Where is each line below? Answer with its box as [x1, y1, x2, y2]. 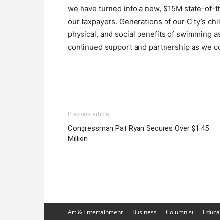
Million [68, 134, 88, 143]
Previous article [68, 111, 109, 118]
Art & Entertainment [68, 207, 123, 216]
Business [132, 207, 157, 216]
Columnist [166, 207, 193, 216]
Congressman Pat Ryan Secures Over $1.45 [68, 124, 209, 133]
